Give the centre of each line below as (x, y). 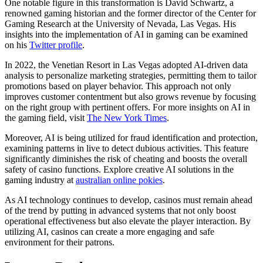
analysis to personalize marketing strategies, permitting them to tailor (131, 76)
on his (17, 45)
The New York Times (127, 118)
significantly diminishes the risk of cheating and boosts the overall (126, 159)
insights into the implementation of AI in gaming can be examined (126, 35)
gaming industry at (40, 180)
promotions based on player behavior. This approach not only (118, 86)
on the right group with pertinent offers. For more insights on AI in (127, 107)
